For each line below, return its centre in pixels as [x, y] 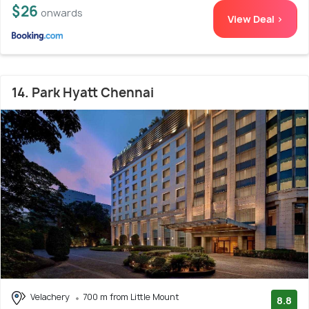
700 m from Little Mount [131, 297]
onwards [62, 13]
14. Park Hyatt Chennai [83, 93]
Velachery [50, 297]
